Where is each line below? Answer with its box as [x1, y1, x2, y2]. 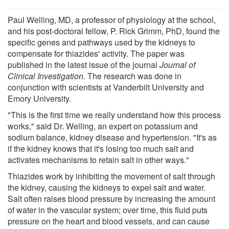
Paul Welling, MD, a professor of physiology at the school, [8, 13, 216, 26]
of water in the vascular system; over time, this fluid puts [8, 203, 208, 216]
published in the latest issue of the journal [8, 58, 159, 71]
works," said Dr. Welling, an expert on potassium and [8, 120, 198, 132]
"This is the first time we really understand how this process [8, 108, 221, 121]
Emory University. [8, 92, 71, 104]
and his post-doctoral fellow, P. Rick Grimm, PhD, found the [8, 25, 220, 37]
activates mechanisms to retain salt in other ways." [8, 153, 189, 166]
